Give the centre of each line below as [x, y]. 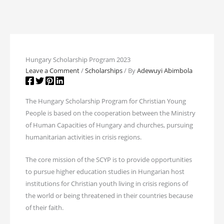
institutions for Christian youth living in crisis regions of [107, 183]
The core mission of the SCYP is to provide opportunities [109, 159]
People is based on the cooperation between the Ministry [111, 113]
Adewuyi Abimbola [165, 71]
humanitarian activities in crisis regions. [84, 137]
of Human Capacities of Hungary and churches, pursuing [109, 125]
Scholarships [104, 71]
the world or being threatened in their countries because [109, 195]
